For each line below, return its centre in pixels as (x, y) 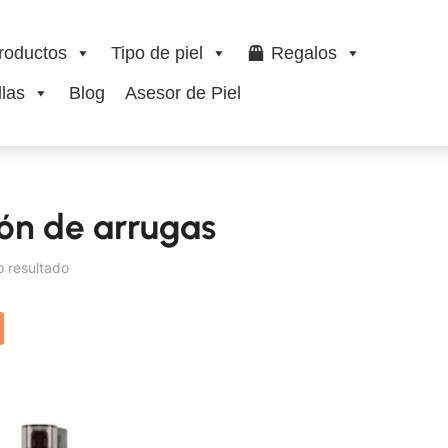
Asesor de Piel (182, 93)
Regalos (303, 53)
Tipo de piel (156, 53)
